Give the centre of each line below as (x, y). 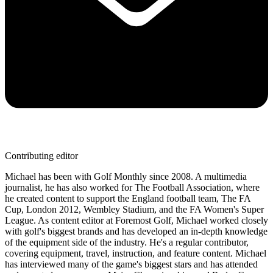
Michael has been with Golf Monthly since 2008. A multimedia (126, 176)
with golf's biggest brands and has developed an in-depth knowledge (136, 231)
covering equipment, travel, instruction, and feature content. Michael (136, 253)
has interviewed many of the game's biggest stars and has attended (131, 264)
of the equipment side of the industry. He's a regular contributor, (127, 242)
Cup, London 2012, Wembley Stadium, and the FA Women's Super (134, 209)
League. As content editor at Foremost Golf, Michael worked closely (136, 220)
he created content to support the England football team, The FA (128, 198)
